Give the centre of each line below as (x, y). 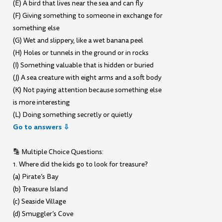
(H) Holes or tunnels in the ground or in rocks (81, 53)
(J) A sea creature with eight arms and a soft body (87, 78)
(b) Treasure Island (41, 189)
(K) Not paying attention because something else (87, 90)
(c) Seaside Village (40, 201)
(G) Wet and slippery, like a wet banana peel (78, 41)
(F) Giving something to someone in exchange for (88, 16)
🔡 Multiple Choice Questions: (58, 152)
